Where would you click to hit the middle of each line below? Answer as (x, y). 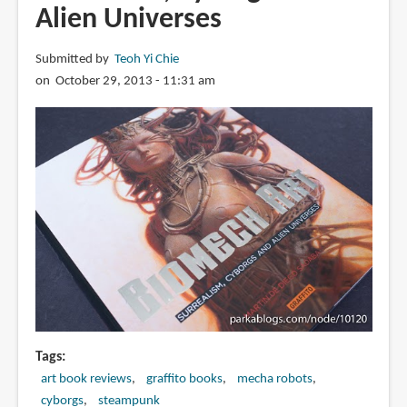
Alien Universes (128, 20)
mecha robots (274, 379)
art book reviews (86, 379)
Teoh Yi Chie (146, 60)
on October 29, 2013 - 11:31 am (125, 82)
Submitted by (74, 60)
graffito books (184, 379)
